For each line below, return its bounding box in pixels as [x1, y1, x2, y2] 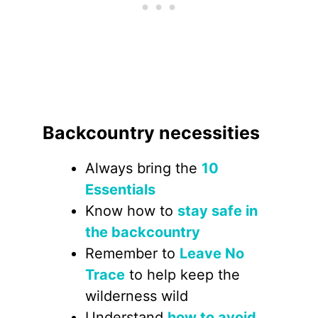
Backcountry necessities [43, 122, 260, 143]
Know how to [85, 202, 177, 219]
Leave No [180, 245, 244, 262]
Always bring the [85, 160, 202, 177]
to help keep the [125, 266, 240, 283]
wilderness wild [85, 287, 188, 305]
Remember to [85, 245, 180, 262]
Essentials [85, 181, 155, 198]
